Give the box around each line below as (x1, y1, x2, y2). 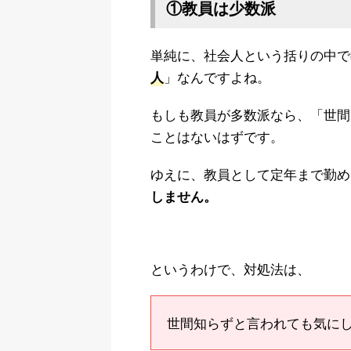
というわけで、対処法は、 (150, 259, 310, 279)
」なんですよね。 (164, 66, 270, 86)
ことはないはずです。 (150, 125, 284, 146)
